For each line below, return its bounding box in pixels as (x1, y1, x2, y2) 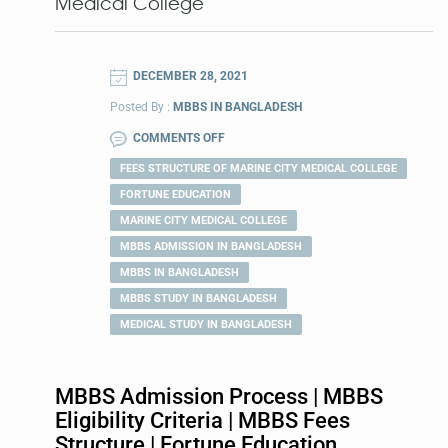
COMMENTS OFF (133, 131, 225, 146)
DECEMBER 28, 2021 (133, 69, 248, 84)
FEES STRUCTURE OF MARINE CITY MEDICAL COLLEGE (120, 162, 397, 176)
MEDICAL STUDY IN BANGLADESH (120, 318, 292, 332)
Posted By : (110, 100, 173, 115)
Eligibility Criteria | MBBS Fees (55, 407, 350, 433)
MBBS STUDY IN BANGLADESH (120, 292, 277, 306)
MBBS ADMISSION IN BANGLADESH (120, 240, 302, 254)
